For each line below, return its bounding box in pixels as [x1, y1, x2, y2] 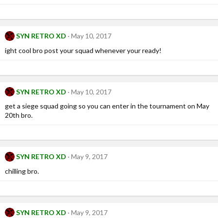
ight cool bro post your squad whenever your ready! [5, 46, 162, 54]
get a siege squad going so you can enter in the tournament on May [5, 102, 209, 110]
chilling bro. [5, 166, 39, 175]
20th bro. [5, 111, 33, 120]
